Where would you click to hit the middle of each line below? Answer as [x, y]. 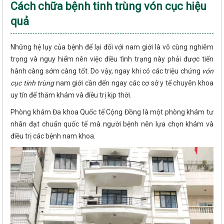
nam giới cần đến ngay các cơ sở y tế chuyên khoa [135, 83]
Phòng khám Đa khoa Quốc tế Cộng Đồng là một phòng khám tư [112, 112]
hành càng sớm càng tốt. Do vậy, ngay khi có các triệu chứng [105, 71]
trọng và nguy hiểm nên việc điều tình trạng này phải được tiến [112, 59]
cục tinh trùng [33, 83]
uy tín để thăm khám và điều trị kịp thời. [71, 95]
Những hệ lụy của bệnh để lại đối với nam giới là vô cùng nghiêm [112, 47]
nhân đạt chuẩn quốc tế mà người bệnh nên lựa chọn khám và [112, 124]
